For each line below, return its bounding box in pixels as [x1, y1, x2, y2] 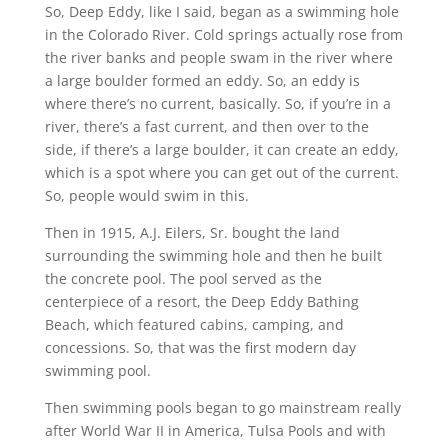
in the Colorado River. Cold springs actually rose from [44, 24, 403, 44]
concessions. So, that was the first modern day [44, 337, 356, 357]
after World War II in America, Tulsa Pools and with [44, 420, 386, 440]
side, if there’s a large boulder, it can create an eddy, [44, 139, 399, 159]
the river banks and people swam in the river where [44, 47, 393, 67]
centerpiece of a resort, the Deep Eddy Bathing [44, 291, 359, 311]
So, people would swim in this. [44, 185, 249, 205]
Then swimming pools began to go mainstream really [44, 397, 401, 417]
